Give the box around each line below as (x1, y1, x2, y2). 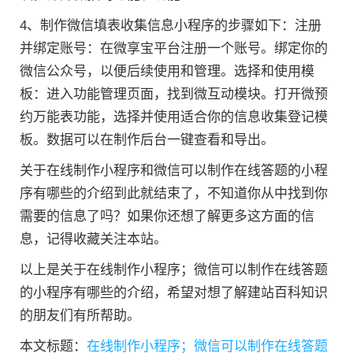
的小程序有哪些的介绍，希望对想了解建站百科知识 (20, 284, 328, 300)
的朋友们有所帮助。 (20, 307, 140, 323)
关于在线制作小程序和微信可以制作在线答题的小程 (20, 162, 328, 178)
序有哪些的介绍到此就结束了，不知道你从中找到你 (20, 185, 328, 201)
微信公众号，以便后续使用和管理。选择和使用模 (20, 63, 314, 79)
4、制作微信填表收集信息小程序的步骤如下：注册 (20, 17, 321, 33)
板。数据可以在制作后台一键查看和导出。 (20, 132, 274, 147)
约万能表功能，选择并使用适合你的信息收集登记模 (20, 109, 328, 124)
